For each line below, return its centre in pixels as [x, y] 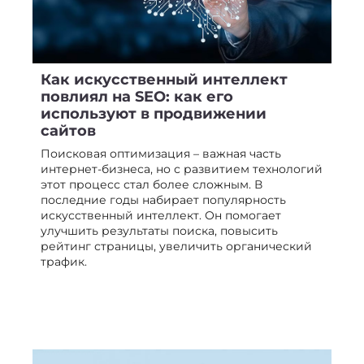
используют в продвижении [154, 114]
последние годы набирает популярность [163, 200]
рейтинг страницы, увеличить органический [176, 247]
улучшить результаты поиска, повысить [159, 231]
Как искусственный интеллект [164, 80]
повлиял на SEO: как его [137, 97]
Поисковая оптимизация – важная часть [161, 154]
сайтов [68, 131]
